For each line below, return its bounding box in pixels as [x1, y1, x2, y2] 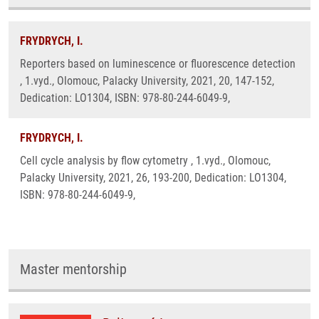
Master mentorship [20, 261, 127, 278]
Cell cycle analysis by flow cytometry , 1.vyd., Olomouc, [20, 154, 271, 167]
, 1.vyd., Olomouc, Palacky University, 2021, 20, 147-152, [20, 74, 274, 88]
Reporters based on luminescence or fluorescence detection [20, 57, 296, 70]
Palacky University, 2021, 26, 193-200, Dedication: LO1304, [20, 171, 286, 184]
